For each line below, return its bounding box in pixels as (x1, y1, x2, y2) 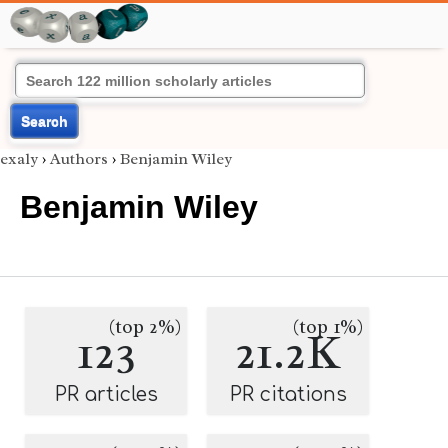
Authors (50, 149, 108, 169)
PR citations (229, 384, 347, 405)
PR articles (54, 384, 158, 405)
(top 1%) (293, 315, 363, 339)
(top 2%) (109, 315, 181, 339)
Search (21, 113, 68, 129)
